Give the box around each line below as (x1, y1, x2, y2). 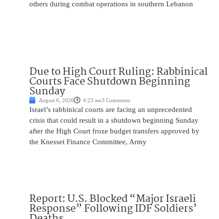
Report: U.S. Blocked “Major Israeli (29, 190, 196, 207)
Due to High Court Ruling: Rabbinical (29, 63, 208, 80)
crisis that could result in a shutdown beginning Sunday (29, 116, 198, 124)
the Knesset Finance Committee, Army (29, 137, 147, 146)
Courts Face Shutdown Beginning (29, 73, 190, 90)
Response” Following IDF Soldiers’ (29, 200, 197, 217)
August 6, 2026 (39, 97, 74, 103)
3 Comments (102, 97, 130, 103)
